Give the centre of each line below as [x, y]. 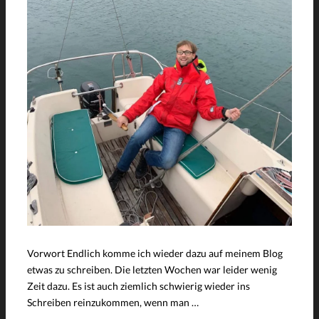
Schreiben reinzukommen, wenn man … [113, 302]
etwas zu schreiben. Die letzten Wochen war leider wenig [152, 269]
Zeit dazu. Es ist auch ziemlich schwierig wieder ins [138, 286]
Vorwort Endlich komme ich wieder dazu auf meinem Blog [155, 253]
